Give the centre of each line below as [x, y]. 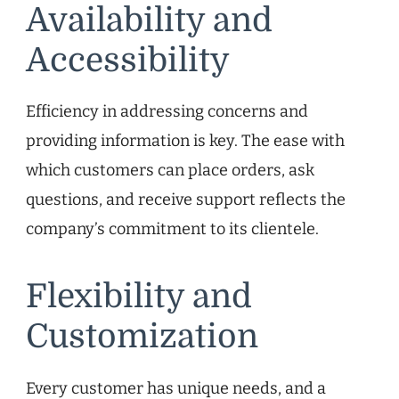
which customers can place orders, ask [170, 171]
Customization [142, 337]
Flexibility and [139, 297]
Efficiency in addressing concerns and [167, 112]
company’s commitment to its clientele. [172, 229]
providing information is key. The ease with [185, 141]
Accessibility [128, 60]
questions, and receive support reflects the [186, 200]
